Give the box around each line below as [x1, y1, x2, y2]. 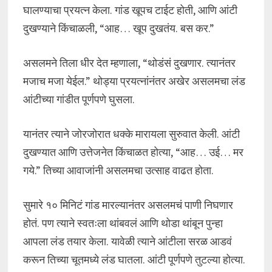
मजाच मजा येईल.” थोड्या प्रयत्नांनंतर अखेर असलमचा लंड [22, 74, 245, 88]
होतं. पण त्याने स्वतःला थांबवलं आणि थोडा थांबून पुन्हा [22, 216, 223, 230]
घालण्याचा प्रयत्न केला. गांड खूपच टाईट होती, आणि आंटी [22, 3, 237, 17]
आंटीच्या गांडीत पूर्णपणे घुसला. [22, 92, 135, 106]
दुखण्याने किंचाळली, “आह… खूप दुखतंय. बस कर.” [22, 21, 214, 35]
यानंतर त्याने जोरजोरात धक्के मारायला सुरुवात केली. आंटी [22, 127, 240, 141]
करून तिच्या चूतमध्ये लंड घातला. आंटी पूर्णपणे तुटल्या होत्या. [22, 253, 245, 267]
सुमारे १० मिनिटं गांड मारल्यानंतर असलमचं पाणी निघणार [22, 198, 233, 212]
